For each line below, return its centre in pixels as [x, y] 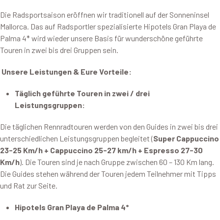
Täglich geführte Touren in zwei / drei [82, 93]
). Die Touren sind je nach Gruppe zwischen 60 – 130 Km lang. [117, 162]
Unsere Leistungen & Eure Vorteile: [67, 71]
